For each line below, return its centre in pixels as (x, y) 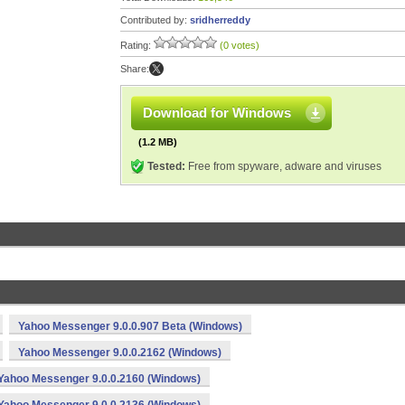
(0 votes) (240, 45)
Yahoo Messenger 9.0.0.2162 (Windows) (120, 353)
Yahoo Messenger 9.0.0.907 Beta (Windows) (130, 326)
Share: (135, 69)
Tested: (166, 166)
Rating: (137, 45)
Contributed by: (155, 20)
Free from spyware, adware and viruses (283, 166)
